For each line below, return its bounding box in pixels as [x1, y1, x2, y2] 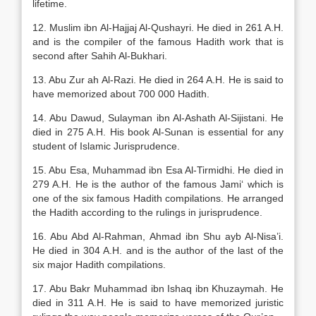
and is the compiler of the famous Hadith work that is [32, 36, 284, 47]
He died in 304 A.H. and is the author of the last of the [32, 245, 284, 256]
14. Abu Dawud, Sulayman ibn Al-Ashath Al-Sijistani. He [32, 112, 284, 123]
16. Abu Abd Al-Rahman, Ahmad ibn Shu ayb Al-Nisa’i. [32, 231, 284, 242]
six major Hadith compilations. [32, 259, 166, 270]
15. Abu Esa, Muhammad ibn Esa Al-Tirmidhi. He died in [32, 164, 284, 176]
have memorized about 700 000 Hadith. [32, 88, 209, 99]
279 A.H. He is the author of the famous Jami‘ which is [32, 178, 284, 190]
